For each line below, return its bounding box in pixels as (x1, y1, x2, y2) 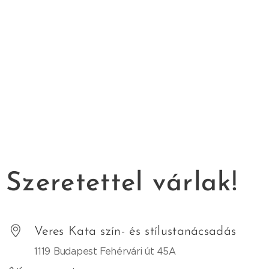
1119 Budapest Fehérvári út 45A (34, 245, 176, 257)
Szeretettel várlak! (6, 170, 238, 197)
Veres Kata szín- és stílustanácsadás (34, 225, 237, 238)
